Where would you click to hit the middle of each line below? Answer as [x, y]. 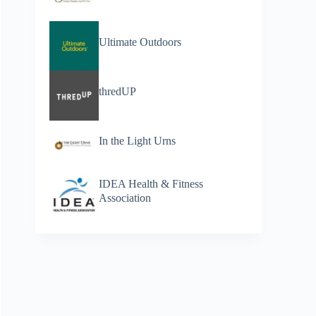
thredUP [118, 91]
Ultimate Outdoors [140, 42]
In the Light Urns [138, 141]
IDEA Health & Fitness [151, 183]
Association [125, 197]
